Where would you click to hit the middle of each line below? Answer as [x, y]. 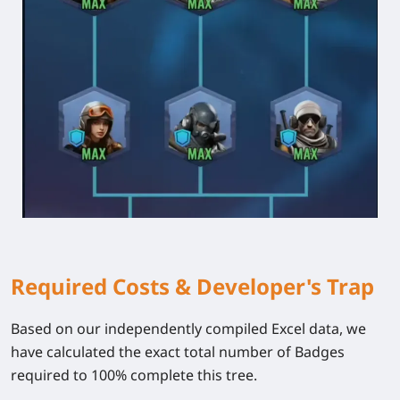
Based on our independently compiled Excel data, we [188, 328]
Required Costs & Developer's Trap [192, 286]
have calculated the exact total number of [153, 351]
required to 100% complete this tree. [134, 375]
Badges [320, 351]
